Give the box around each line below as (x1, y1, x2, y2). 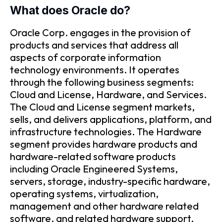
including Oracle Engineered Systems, (10, 162, 178, 175)
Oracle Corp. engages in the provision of (10, 26, 191, 39)
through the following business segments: (10, 75, 194, 88)
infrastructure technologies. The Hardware (10, 125, 202, 138)
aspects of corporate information (10, 51, 161, 63)
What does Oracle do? (10, 3, 130, 17)
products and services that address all (10, 38, 178, 51)
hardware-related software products (10, 150, 176, 163)
